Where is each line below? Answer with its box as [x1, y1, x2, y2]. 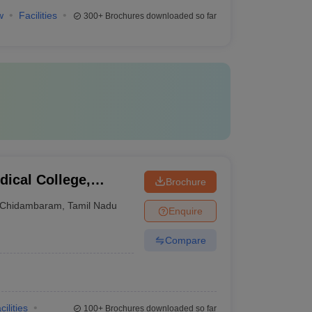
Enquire [168, 205, 203, 217]
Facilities [18, 10, 57, 21]
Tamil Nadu [68, 199, 118, 211]
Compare [164, 234, 206, 246]
